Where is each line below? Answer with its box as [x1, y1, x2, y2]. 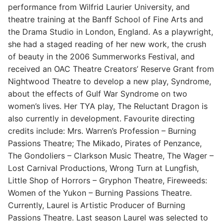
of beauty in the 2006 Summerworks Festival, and [8, 51, 195, 61]
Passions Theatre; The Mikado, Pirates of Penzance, [8, 138, 202, 148]
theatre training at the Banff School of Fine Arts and [8, 14, 203, 24]
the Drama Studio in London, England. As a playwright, [8, 26, 213, 37]
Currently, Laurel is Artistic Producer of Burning [8, 200, 185, 210]
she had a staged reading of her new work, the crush [8, 39, 206, 49]
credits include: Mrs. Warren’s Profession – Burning [8, 125, 196, 136]
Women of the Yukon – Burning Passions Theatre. [8, 187, 192, 198]
